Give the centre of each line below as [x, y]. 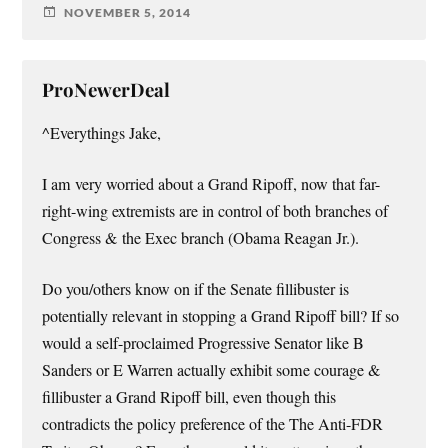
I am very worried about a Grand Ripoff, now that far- [211, 184]
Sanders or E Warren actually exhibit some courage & [212, 370]
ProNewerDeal [106, 89]
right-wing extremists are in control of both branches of [215, 211]
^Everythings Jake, [102, 133]
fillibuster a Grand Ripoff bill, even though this [189, 397]
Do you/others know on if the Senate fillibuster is [196, 289]
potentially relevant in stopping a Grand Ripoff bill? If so [221, 316]
